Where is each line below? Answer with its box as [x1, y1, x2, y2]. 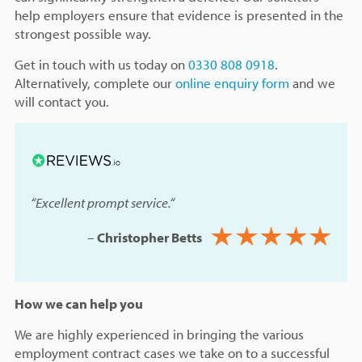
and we [288, 74, 335, 91]
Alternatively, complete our [14, 74, 175, 91]
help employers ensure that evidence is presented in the [14, 6, 343, 23]
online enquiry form [175, 74, 289, 91]
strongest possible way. [14, 25, 151, 42]
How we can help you [14, 295, 143, 313]
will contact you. [14, 93, 109, 110]
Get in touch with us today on [14, 56, 188, 73]
